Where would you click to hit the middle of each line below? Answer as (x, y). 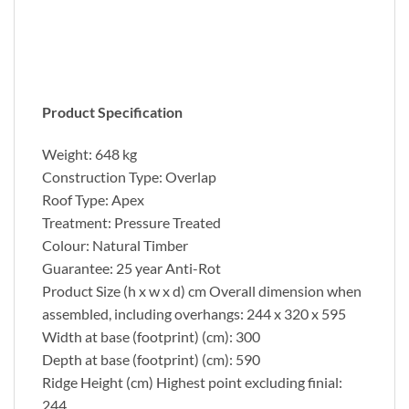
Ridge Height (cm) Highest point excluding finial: (192, 382)
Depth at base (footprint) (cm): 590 (151, 359)
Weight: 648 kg (89, 153)
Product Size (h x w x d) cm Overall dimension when (202, 290)
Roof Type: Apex (93, 199)
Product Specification (112, 111)
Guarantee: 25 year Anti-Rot (131, 267)
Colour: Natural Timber (115, 245)
